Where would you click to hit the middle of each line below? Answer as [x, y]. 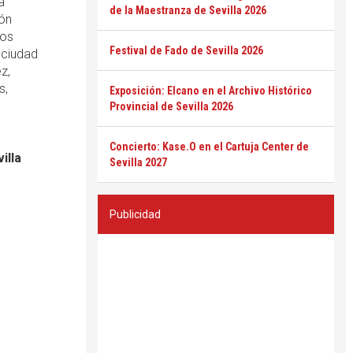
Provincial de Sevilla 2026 [171, 106]
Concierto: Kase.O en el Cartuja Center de [209, 147]
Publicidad [135, 214]
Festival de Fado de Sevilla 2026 [186, 50]
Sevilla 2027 [138, 162]
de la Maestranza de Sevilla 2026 [188, 10]
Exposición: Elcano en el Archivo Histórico [211, 91]
